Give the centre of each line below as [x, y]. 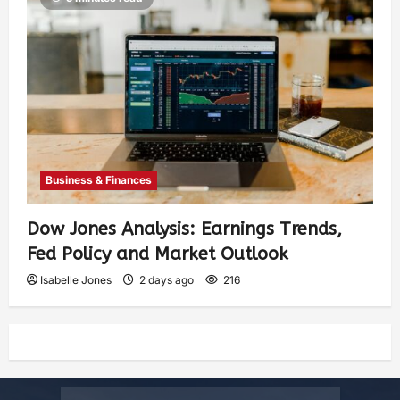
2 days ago [167, 279]
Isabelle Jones [76, 279]
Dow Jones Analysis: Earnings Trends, [184, 229]
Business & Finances [99, 179]
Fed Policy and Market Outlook [158, 254]
